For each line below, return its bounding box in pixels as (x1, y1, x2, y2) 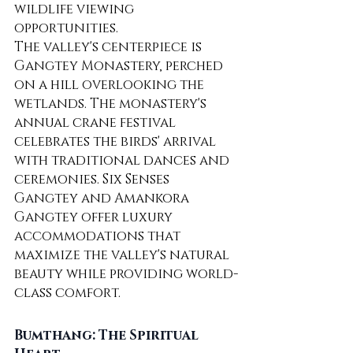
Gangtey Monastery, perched (14, 57, 226, 76)
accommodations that (14, 227, 184, 246)
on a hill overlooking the (14, 76, 207, 95)
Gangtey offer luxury (14, 208, 176, 227)
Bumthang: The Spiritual (14, 326, 202, 345)
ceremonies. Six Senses (14, 170, 173, 189)
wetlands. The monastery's (14, 95, 210, 113)
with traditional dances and (14, 151, 232, 170)
